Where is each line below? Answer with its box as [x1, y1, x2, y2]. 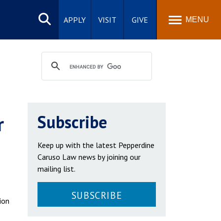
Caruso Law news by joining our [37, 152, 141, 162]
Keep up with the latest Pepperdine [37, 140, 154, 150]
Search [35, 7, 55, 15]
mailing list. [37, 164, 75, 174]
